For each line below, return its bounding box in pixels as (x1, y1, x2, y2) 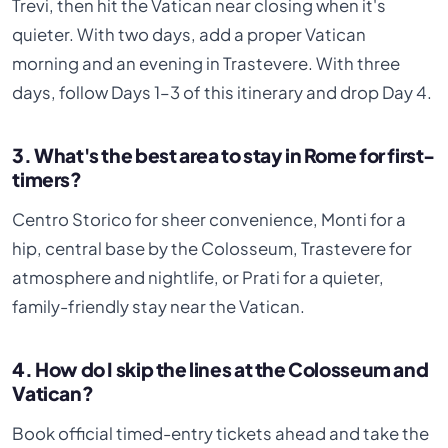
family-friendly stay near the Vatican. (12, 296, 306, 317)
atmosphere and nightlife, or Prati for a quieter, (12, 267, 385, 288)
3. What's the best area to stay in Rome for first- (12, 142, 436, 167)
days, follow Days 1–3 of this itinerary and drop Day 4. (12, 81, 433, 103)
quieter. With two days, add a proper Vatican (12, 23, 367, 45)
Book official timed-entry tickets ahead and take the (12, 423, 430, 445)
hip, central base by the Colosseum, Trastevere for (12, 238, 413, 259)
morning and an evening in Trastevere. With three (12, 52, 401, 74)
